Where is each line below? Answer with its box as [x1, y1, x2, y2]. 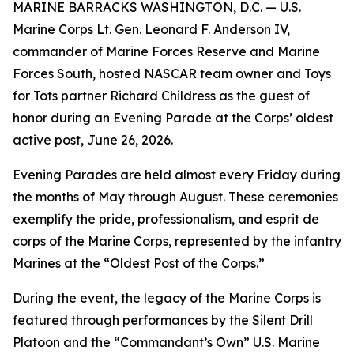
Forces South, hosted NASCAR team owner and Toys [13, 66, 331, 81]
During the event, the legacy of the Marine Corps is [13, 290, 321, 306]
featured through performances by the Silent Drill [13, 312, 313, 328]
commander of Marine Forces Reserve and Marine [13, 43, 320, 59]
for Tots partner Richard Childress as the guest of [13, 88, 310, 104]
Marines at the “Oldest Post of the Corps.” [13, 255, 265, 271]
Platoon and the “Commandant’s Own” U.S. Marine [13, 334, 320, 350]
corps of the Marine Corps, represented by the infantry [13, 233, 341, 249]
